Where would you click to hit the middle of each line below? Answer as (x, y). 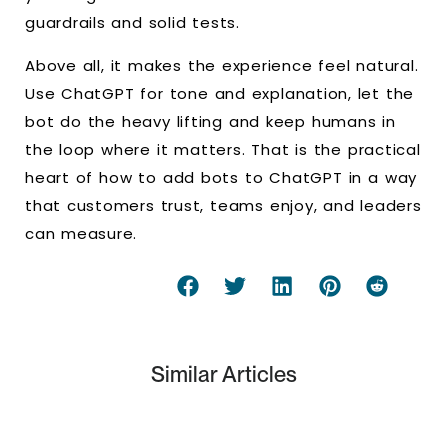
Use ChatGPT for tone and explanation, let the (220, 93)
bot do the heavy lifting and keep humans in (210, 121)
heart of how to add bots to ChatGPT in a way (221, 177)
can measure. (81, 233)
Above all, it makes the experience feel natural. (222, 65)
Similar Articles (224, 374)
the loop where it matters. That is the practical (223, 149)
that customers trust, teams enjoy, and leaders (223, 205)
